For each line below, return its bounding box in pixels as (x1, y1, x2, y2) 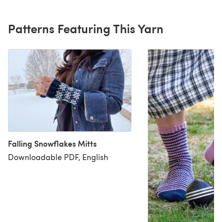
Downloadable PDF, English (8, 152, 108, 163)
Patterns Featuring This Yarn (8, 19, 164, 37)
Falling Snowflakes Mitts (8, 138, 97, 150)
